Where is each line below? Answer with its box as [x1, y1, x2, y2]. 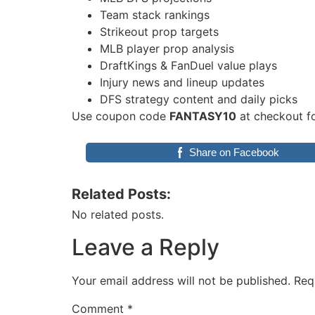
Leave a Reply [72, 233, 219, 261]
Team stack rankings [100, 7, 210, 22]
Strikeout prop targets [100, 24, 219, 39]
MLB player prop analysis [100, 41, 234, 56]
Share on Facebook [189, 146, 280, 158]
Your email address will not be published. [72, 273, 290, 288]
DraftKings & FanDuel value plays [100, 58, 277, 72]
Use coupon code [72, 108, 169, 123]
